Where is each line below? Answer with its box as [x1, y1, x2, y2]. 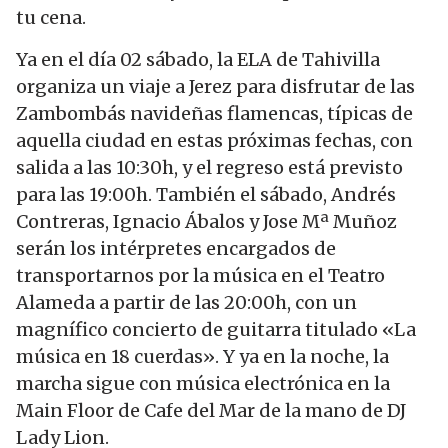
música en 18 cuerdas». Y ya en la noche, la [16, 344, 389, 368]
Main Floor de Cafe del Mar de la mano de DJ [16, 398, 406, 422]
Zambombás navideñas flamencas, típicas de [16, 101, 413, 125]
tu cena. [16, 6, 86, 30]
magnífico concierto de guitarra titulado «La [16, 317, 416, 341]
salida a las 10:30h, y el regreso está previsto [16, 155, 403, 179]
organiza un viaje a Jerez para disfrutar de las [16, 74, 415, 98]
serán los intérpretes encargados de [16, 236, 336, 260]
